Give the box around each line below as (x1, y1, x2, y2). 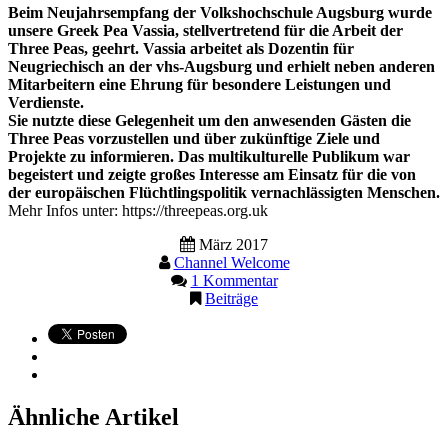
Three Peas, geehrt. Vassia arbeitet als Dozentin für (8, 40, 354, 58)
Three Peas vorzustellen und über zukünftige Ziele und (8, 130, 380, 148)
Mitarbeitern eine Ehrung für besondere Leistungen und (8, 76, 391, 94)
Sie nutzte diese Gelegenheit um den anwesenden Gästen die (8, 112, 411, 130)
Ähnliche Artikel (8, 404, 179, 431)
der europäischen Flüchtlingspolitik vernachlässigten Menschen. (8, 184, 440, 202)
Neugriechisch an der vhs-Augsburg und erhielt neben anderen (8, 58, 435, 76)
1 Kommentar (190, 272, 278, 290)
